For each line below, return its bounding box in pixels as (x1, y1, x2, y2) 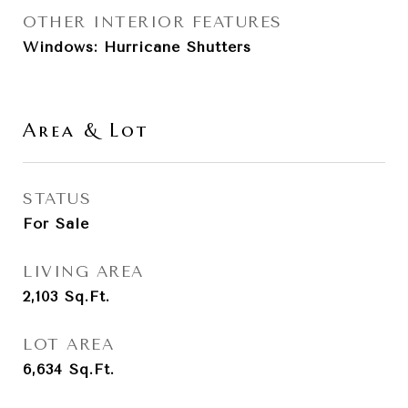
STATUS (23, 189, 91, 208)
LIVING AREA (23, 262, 144, 280)
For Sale (23, 215, 89, 232)
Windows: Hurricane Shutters (23, 38, 251, 56)
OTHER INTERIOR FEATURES (23, 13, 282, 31)
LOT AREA (23, 335, 114, 353)
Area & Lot (23, 118, 148, 142)
